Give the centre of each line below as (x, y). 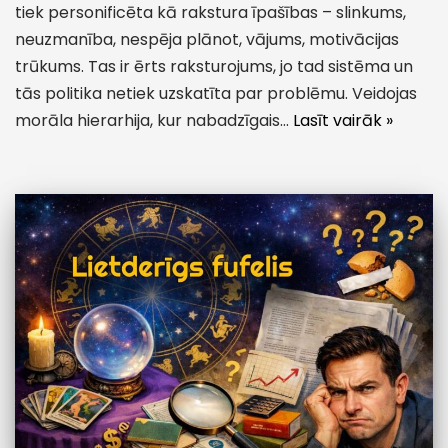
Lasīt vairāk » (343, 121)
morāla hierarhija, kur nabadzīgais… (154, 121)
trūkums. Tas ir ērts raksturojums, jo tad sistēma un (214, 67)
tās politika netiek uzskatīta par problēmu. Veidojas (216, 94)
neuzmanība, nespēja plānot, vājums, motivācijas (207, 40)
